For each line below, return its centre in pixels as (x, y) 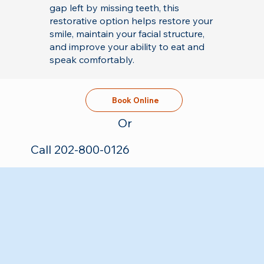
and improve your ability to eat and (127, 47)
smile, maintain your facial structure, (127, 34)
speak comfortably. (92, 60)
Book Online (136, 100)
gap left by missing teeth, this (114, 8)
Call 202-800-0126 (80, 150)
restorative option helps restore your (131, 21)
